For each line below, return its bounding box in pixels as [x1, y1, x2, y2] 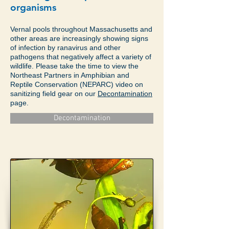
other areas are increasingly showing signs [10, 34, 148, 42]
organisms [10, 2, 56, 13]
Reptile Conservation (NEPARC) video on [10, 80, 143, 88]
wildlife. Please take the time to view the [10, 62, 139, 70]
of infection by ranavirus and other [10, 43, 121, 52]
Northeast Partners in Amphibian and [10, 71, 129, 79]
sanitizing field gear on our [10, 89, 98, 98]
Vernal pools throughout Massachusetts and [10, 25, 152, 33]
